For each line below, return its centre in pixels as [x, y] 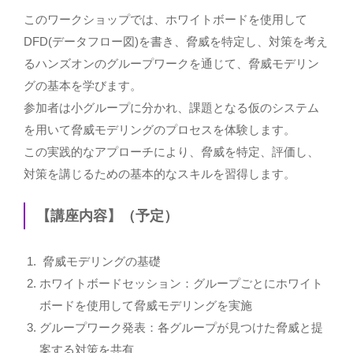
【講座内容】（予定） [107, 216]
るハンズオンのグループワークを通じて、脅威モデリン [171, 63]
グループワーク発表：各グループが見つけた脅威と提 [181, 328]
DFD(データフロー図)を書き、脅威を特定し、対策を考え [176, 41]
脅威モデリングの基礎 [100, 262]
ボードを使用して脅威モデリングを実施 [146, 306]
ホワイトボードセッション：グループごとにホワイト [181, 284]
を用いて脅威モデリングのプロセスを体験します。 [160, 129]
